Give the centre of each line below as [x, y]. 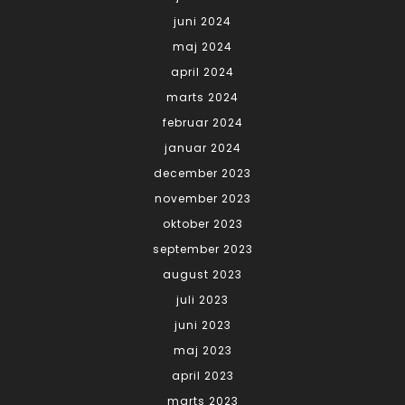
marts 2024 [202, 97]
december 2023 [202, 173]
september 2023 [202, 249]
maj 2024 [202, 46]
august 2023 [202, 274]
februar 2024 [202, 122]
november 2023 [202, 198]
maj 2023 [202, 350]
